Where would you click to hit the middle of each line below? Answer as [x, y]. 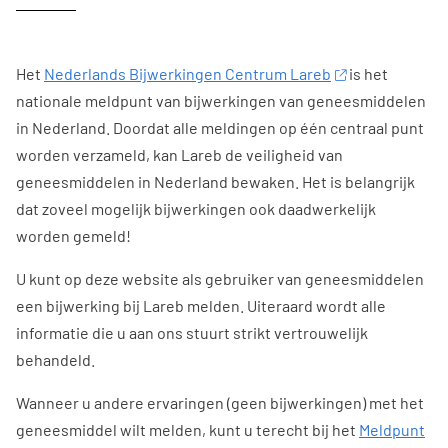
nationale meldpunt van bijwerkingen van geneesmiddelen [221, 100]
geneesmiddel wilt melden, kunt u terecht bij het [187, 429]
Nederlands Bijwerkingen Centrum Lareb [187, 73]
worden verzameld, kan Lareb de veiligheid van [179, 154]
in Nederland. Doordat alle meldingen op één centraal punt [220, 127]
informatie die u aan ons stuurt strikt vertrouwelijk [192, 332]
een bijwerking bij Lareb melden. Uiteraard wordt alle [201, 305]
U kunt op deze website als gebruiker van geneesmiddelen [220, 278]
